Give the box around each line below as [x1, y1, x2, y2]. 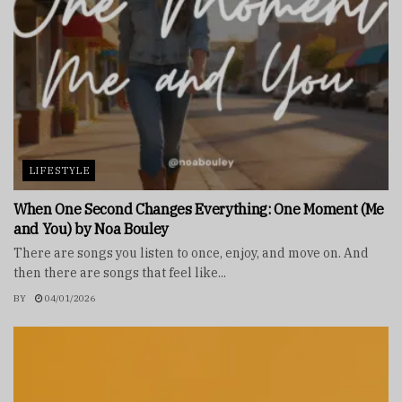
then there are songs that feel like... [13, 264, 226, 281]
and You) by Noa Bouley [13, 219, 169, 238]
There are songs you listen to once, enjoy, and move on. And [13, 244, 369, 261]
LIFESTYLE [29, 163, 90, 177]
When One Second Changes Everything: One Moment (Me [13, 199, 384, 218]
